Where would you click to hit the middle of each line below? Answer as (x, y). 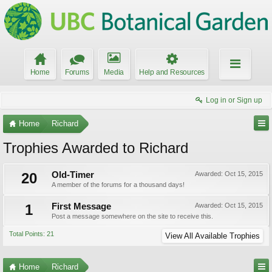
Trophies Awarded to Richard (96, 148)
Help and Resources (172, 72)
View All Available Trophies (212, 236)
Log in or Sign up (234, 100)
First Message (81, 206)
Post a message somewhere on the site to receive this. (132, 216)
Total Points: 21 (32, 234)
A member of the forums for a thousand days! (118, 185)
